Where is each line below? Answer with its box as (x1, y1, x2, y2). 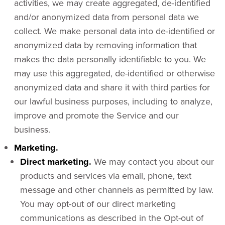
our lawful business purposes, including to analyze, (14, 95, 212, 107)
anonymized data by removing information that (14, 39, 197, 51)
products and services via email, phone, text (20, 169, 191, 182)
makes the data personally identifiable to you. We (14, 53, 206, 65)
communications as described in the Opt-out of (20, 211, 203, 224)
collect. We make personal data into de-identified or (14, 25, 215, 37)
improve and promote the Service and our (14, 109, 179, 122)
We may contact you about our (91, 155, 214, 168)
